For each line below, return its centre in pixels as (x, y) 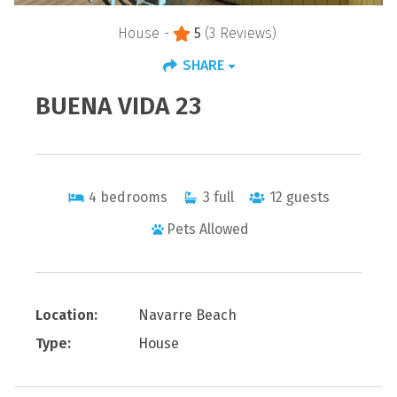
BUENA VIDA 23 (118, 105)
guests (308, 197)
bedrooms (134, 197)
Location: (66, 315)
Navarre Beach (187, 315)
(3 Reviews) (240, 33)
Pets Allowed (207, 229)
